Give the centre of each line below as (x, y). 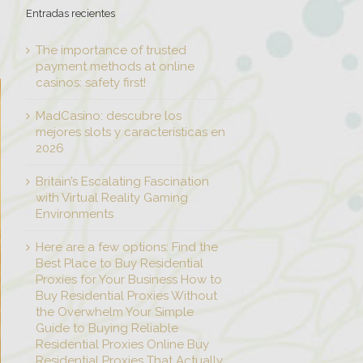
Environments (75, 214)
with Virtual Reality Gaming (112, 198)
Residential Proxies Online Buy (122, 344)
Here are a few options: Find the (127, 247)
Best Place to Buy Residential (120, 263)
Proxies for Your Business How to (129, 280)
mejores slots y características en (130, 132)
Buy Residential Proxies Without (126, 296)
